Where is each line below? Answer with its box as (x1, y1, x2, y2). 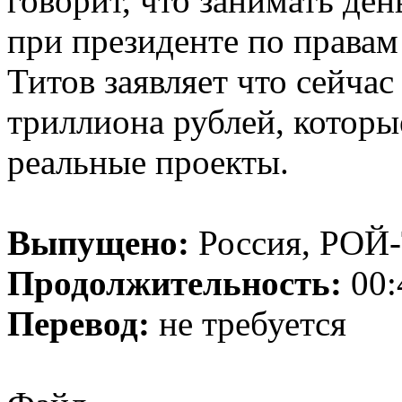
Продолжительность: (7, 264, 351, 302)
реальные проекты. (7, 143, 289, 181)
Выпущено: (7, 223, 198, 262)
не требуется (159, 304, 346, 343)
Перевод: (7, 304, 159, 343)
